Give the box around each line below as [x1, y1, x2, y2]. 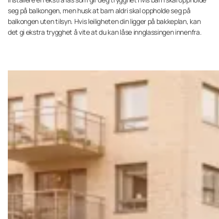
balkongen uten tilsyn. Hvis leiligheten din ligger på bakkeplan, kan [8, 17, 201, 26]
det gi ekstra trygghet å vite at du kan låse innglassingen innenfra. [8, 27, 202, 37]
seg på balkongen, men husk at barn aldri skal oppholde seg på [8, 6, 191, 15]
